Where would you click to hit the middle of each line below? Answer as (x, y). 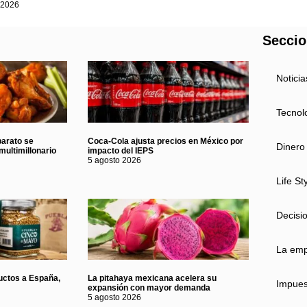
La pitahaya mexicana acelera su (152, 278)
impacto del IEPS (121, 150)
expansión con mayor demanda (149, 287)
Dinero (291, 147)
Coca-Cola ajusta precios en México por (166, 141)
